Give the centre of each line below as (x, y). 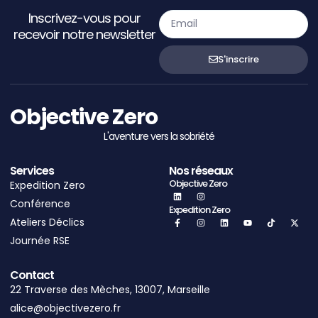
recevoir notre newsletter (84, 34)
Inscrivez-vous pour (84, 18)
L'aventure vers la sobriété (159, 136)
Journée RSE (40, 240)
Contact (32, 275)
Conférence (40, 203)
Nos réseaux (201, 170)
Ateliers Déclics (47, 222)
